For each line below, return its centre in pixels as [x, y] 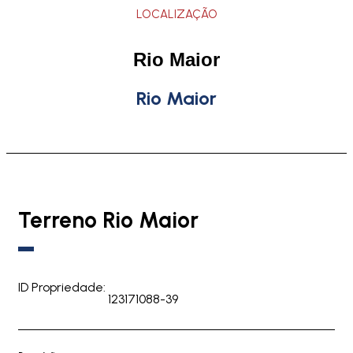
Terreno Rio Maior [108, 219]
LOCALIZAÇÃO [176, 14]
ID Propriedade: [62, 287]
